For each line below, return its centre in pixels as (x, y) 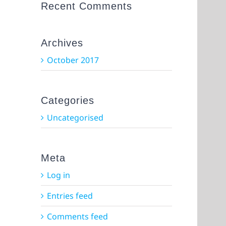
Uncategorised (75, 118)
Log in (59, 175)
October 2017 (73, 60)
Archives (62, 43)
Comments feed (78, 216)
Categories (68, 100)
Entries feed (70, 196)
